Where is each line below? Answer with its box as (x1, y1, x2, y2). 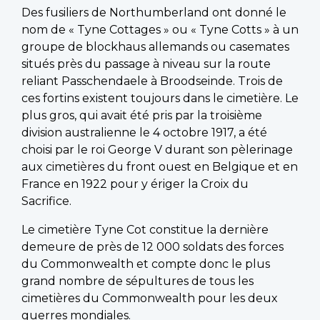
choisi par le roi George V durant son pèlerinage (21, 142, 293, 156)
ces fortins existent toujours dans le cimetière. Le (21, 91, 299, 105)
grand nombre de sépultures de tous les (21, 274, 254, 288)
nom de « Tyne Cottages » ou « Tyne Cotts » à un (21, 22, 299, 36)
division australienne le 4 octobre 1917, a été (21, 125, 267, 139)
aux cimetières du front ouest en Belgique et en (21, 159, 298, 174)
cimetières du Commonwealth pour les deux (21, 291, 278, 305)
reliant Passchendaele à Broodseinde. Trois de (21, 74, 283, 88)
